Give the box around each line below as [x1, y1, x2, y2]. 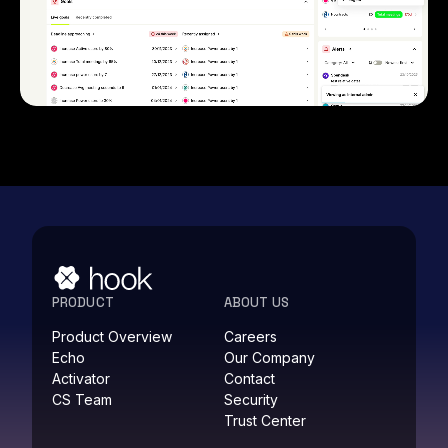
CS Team [52, 391, 112, 409]
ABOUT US [224, 294, 289, 312]
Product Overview [52, 328, 172, 346]
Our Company [224, 349, 315, 367]
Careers [224, 328, 277, 346]
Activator [52, 370, 110, 388]
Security [224, 391, 278, 409]
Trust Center [224, 412, 306, 430]
